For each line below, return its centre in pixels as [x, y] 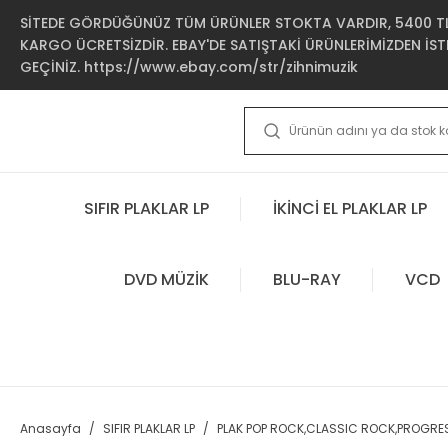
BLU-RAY [306, 279]
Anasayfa [50, 428]
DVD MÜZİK [166, 279]
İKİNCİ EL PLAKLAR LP [350, 208]
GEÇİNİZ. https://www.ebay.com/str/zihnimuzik [189, 67]
